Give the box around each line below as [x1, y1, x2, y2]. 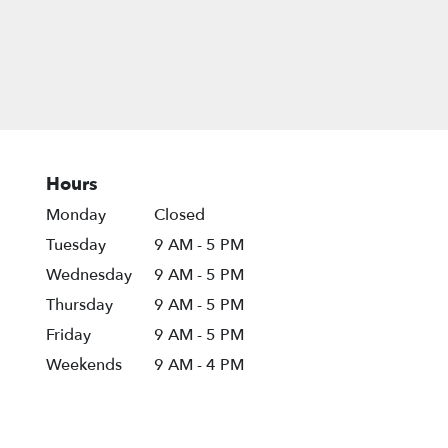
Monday [46, 204, 106, 227]
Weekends [46, 354, 122, 377]
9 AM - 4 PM [154, 354, 245, 377]
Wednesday [46, 264, 132, 287]
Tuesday [46, 234, 106, 257]
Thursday [46, 294, 113, 317]
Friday [46, 324, 91, 347]
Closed [154, 204, 206, 227]
